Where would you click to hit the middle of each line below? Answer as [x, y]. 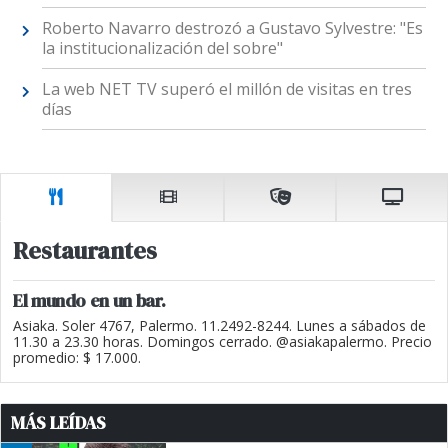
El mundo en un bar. [89, 300]
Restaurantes [85, 250]
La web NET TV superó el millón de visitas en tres [226, 89]
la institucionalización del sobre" [162, 48]
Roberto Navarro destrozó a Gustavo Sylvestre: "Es [232, 28]
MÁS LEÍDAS [58, 422]
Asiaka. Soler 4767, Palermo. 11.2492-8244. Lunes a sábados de [219, 325]
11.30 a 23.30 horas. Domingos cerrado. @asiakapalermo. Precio [222, 341]
